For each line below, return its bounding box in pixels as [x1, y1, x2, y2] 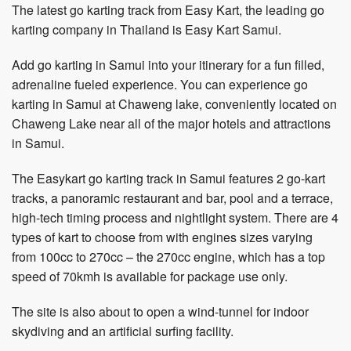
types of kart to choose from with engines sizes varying [12, 227, 313, 246]
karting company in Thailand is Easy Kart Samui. [12, 20, 281, 38]
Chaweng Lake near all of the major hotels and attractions [12, 114, 331, 132]
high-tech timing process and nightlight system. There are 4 [12, 208, 338, 226]
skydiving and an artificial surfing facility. [12, 321, 233, 340]
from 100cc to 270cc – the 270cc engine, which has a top [12, 247, 325, 266]
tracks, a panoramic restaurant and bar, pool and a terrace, [12, 188, 333, 207]
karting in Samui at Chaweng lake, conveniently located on [12, 94, 337, 113]
